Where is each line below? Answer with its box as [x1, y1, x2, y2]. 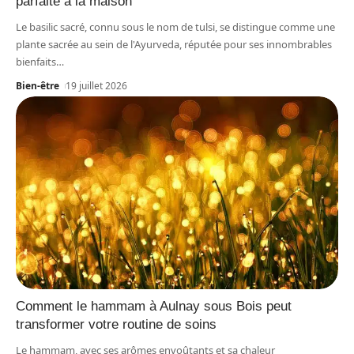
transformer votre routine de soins [16, 317, 217, 333]
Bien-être [16, 78, 59, 92]
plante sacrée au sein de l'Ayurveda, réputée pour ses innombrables [16, 36, 332, 51]
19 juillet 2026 [66, 78, 128, 92]
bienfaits [16, 54, 56, 69]
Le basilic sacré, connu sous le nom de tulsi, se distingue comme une [16, 19, 335, 34]
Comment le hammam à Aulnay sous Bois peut [16, 299, 292, 314]
